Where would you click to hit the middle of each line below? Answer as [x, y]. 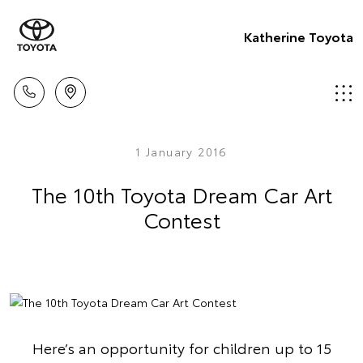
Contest [181, 219]
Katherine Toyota [299, 36]
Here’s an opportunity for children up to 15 [181, 348]
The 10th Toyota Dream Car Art [181, 194]
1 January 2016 [181, 152]
